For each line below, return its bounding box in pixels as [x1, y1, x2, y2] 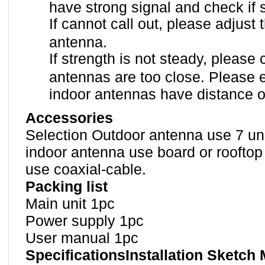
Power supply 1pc [25, 213, 144, 229]
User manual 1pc [25, 230, 138, 246]
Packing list [25, 179, 108, 195]
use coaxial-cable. [25, 161, 146, 177]
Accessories [25, 110, 113, 126]
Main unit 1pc [25, 196, 115, 212]
